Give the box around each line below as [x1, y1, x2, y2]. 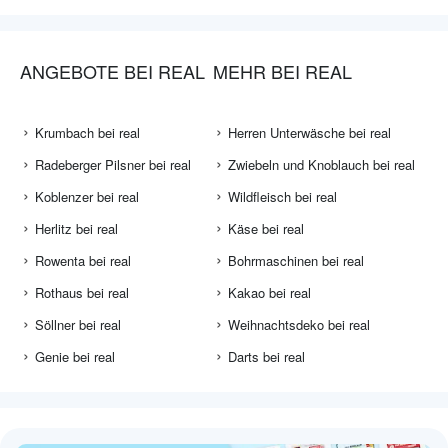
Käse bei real [228, 219, 304, 239]
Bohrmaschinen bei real [228, 251, 364, 271]
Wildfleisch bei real [228, 187, 337, 207]
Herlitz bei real [35, 219, 118, 239]
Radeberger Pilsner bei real [35, 155, 191, 175]
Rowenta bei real [35, 251, 131, 271]
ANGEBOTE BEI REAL [20, 58, 205, 85]
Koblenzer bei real [35, 187, 139, 207]
